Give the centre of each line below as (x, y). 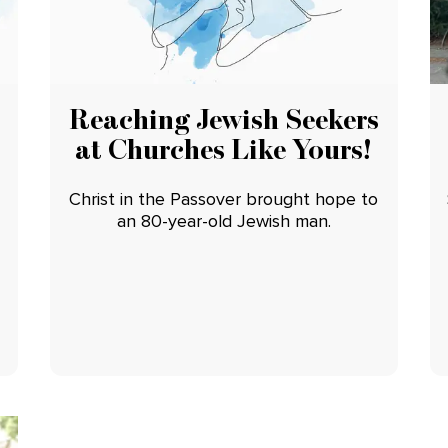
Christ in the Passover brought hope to (224, 198)
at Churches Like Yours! (224, 148)
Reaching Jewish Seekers (223, 118)
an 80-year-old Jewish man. (223, 220)
